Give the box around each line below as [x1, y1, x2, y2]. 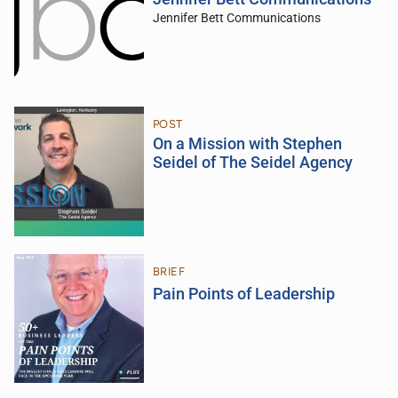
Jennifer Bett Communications [152, 11, 321, 27]
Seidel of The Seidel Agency [152, 153, 353, 171]
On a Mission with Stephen [152, 134, 342, 153]
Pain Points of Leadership [152, 284, 335, 303]
